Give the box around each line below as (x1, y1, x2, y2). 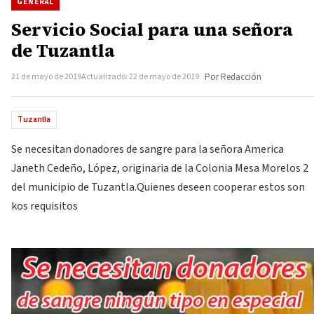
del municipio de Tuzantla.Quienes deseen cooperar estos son (11, 179, 305, 195)
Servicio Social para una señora (11, 17, 293, 42)
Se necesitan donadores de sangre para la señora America (11, 142, 284, 157)
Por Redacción (205, 71, 261, 83)
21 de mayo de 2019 (11, 71, 81, 83)
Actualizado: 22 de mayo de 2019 (81, 71, 199, 83)
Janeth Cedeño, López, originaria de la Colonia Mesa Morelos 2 (11, 161, 308, 176)
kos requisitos (11, 198, 78, 214)
